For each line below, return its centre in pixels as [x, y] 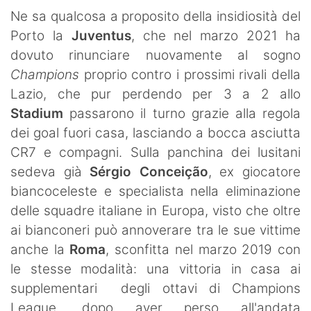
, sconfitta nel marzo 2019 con [203, 249]
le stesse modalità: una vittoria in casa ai [155, 269]
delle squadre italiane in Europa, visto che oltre [155, 210]
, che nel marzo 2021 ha [216, 35]
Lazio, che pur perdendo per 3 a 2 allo [155, 94]
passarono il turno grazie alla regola [182, 113]
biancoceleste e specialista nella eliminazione [155, 191]
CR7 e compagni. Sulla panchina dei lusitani [155, 152]
